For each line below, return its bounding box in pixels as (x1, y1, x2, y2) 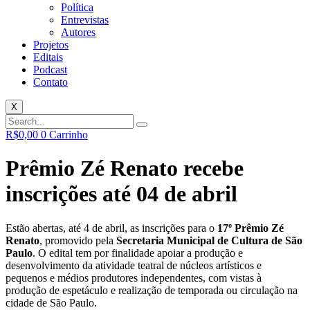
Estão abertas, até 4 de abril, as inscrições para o (6, 221, 217, 234)
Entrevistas (61, 14, 109, 26)
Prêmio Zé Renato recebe (6, 156, 244, 181)
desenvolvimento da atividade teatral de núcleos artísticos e (6, 259, 262, 271)
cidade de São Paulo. (6, 296, 97, 309)
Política (61, 1, 93, 13)
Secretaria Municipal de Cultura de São (116, 234, 302, 246)
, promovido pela (39, 234, 116, 246)
